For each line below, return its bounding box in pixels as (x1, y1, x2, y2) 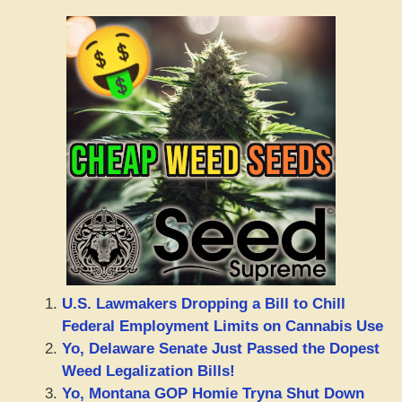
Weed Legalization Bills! (62, 362, 235, 380)
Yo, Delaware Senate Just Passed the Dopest (62, 339, 380, 357)
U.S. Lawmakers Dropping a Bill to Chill (62, 294, 345, 312)
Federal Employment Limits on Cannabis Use (62, 317, 383, 335)
